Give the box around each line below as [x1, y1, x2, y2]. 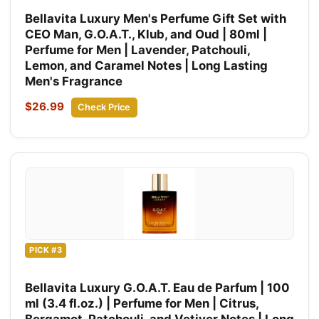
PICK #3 [29, 245, 63, 256]
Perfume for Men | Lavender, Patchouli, [25, 43, 250, 58]
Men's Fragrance [25, 74, 122, 89]
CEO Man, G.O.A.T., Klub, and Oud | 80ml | [25, 27, 267, 42]
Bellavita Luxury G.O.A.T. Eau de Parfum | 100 [25, 280, 290, 295]
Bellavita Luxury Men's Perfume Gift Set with [25, 11, 286, 26]
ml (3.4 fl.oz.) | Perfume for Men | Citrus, [25, 296, 258, 310]
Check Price [78, 102, 131, 113]
